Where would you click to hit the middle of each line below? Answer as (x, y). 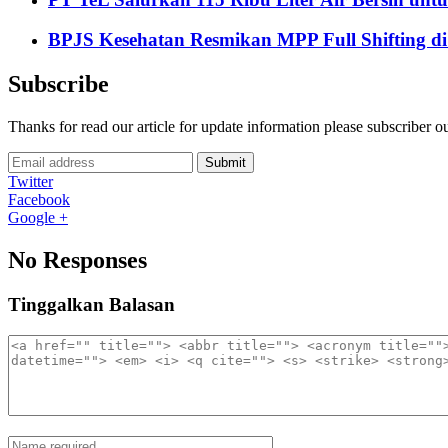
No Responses (77, 260)
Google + (38, 218)
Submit (225, 163)
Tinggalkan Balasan (91, 304)
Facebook (39, 200)
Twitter (30, 182)
